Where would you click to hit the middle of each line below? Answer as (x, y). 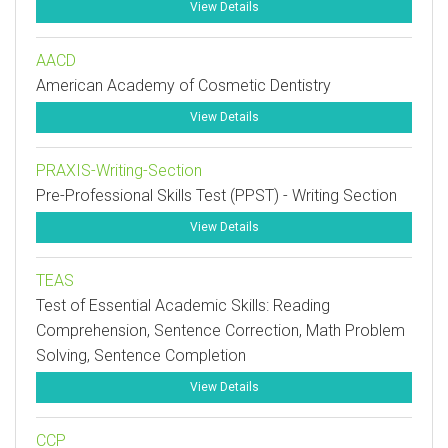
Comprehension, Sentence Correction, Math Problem (220, 330)
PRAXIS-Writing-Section (119, 170)
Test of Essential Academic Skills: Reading (183, 305)
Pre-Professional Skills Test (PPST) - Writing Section (216, 195)
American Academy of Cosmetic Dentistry (183, 85)
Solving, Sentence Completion (141, 355)
